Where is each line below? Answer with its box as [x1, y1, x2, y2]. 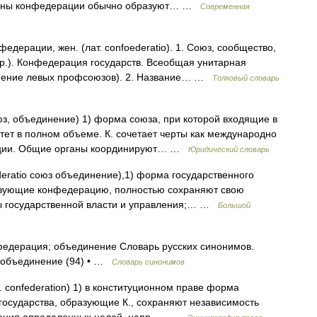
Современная [200, 2, 250, 11]
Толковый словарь [212, 74, 279, 82]
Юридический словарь [188, 145, 270, 154]
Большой [218, 201, 250, 209]
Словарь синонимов [112, 258, 185, 266]
